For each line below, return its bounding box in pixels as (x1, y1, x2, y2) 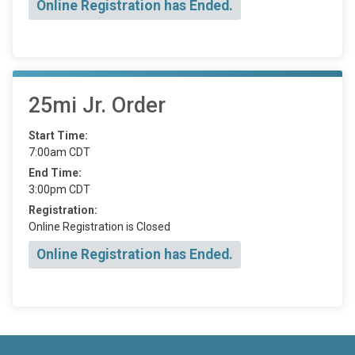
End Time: (29, 166, 82, 180)
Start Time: (29, 129, 88, 143)
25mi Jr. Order (29, 93, 166, 119)
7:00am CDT (29, 146, 90, 159)
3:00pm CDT (29, 183, 90, 197)
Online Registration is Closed (29, 220, 170, 234)
